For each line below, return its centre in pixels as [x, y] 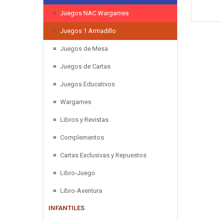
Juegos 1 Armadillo [88, 31]
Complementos [82, 137]
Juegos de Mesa [84, 48]
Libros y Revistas [84, 119]
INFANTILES [66, 208]
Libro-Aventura [81, 190]
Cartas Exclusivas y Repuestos [103, 155]
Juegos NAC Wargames [94, 13]
